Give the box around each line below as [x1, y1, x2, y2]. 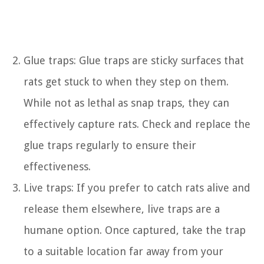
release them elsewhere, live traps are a [24, 202, 220, 215]
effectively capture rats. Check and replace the [24, 117, 250, 130]
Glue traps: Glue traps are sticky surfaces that [24, 54, 244, 67]
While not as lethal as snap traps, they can [24, 96, 229, 109]
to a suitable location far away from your [24, 245, 223, 258]
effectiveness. [24, 160, 91, 173]
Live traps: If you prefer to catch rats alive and [24, 181, 250, 194]
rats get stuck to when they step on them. [24, 75, 229, 88]
